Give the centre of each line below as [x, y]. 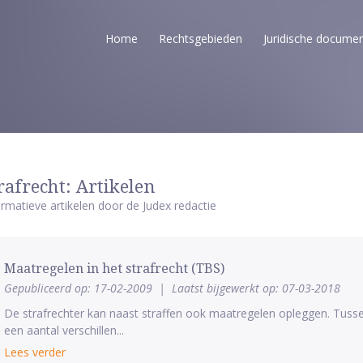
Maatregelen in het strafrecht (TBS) [114, 269]
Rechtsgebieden [201, 38]
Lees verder [34, 352]
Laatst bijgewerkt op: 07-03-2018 [256, 288]
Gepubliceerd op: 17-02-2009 [79, 288]
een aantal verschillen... [64, 330]
